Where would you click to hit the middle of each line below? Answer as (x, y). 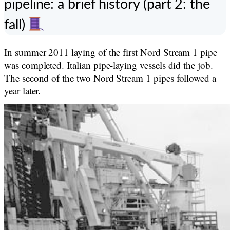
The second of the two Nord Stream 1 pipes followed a (110, 78)
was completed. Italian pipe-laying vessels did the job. (109, 65)
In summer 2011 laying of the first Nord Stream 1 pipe (111, 52)
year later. (23, 91)
